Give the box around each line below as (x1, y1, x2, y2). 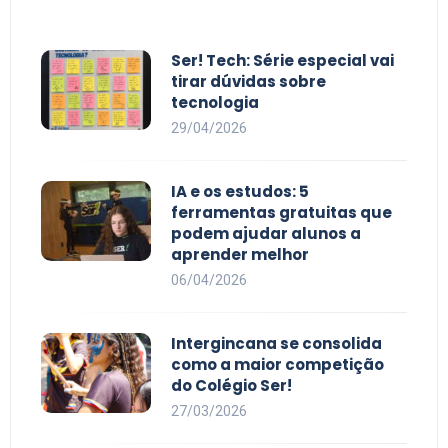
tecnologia (171, 92, 259, 114)
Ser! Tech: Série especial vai (171, 50, 394, 72)
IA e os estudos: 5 (171, 181, 309, 203)
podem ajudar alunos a (171, 223, 361, 245)
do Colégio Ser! (171, 375, 298, 397)
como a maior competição (171, 354, 384, 376)
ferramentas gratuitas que (171, 202, 392, 224)
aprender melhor (171, 244, 309, 266)
